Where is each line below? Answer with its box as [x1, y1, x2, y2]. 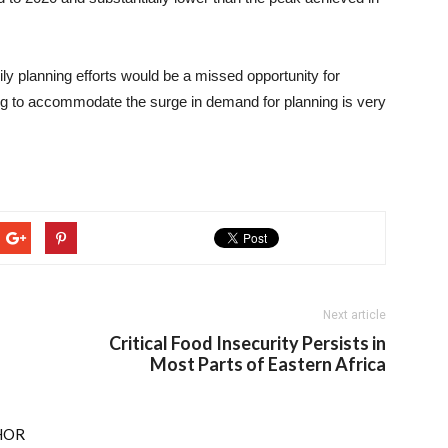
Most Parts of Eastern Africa [150, 353, 386, 375]
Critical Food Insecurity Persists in [109, 332, 386, 354]
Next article [323, 308, 386, 322]
